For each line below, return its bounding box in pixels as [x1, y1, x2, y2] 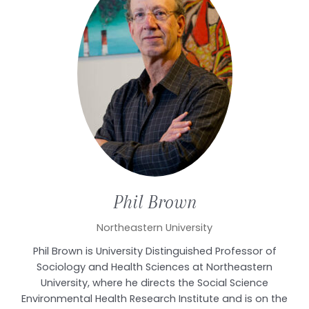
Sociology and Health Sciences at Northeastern [37, 259, 272, 274]
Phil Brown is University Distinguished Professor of [32, 243, 277, 258]
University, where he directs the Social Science [41, 275, 268, 290]
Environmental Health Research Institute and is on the [21, 291, 288, 306]
